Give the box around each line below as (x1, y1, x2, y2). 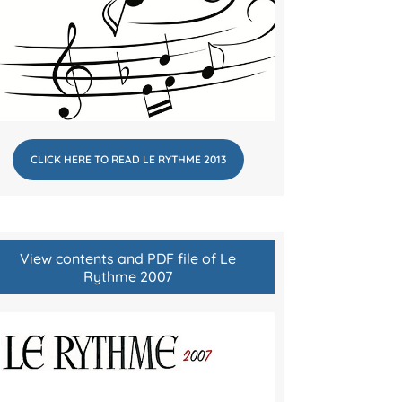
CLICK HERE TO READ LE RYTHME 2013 (30, 152, 226, 166)
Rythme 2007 (83, 267, 173, 285)
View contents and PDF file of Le (20, 249, 237, 267)
